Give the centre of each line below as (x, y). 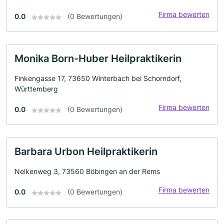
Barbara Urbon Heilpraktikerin (86, 152)
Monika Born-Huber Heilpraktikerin (98, 59)
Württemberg (36, 89)
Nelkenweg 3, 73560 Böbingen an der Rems (87, 171)
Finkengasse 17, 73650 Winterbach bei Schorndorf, (98, 78)
